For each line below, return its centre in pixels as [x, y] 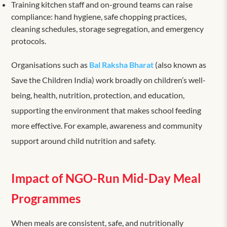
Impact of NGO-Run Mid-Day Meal [106, 178]
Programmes [46, 198]
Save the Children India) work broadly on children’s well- [109, 80]
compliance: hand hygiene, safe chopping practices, [99, 16]
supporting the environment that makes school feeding [106, 110]
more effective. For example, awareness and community [107, 125]
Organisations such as [50, 64]
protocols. [29, 41]
